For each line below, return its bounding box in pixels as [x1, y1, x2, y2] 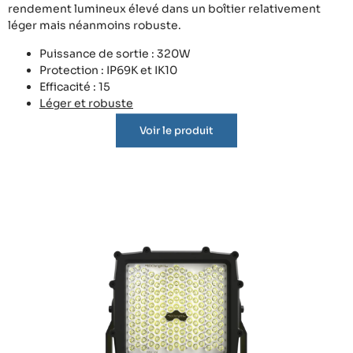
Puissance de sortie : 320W [39, 46, 191, 61]
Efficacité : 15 [39, 79, 110, 94]
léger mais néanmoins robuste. [8, 18, 181, 33]
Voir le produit [139, 133, 214, 147]
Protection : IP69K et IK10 [39, 62, 177, 77]
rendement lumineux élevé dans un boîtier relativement [8, 2, 321, 17]
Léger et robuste [39, 95, 133, 110]
